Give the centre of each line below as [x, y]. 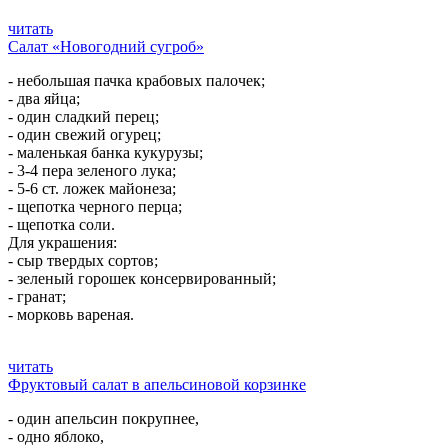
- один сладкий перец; [83, 116]
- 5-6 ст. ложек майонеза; [92, 188]
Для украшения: [62, 242]
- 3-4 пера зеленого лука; [92, 170]
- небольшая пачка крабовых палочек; [136, 80]
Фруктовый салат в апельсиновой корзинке [157, 384]
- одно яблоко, [56, 436]
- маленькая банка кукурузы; [105, 152]
